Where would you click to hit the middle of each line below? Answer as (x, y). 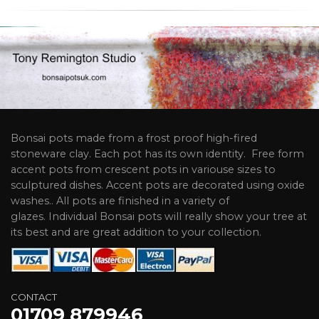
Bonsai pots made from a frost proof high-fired (134, 138)
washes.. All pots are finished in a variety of (120, 201)
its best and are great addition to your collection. (136, 232)
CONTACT (34, 297)
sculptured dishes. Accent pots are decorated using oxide (158, 185)
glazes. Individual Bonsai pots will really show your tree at (159, 217)
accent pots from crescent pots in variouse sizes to (143, 170)
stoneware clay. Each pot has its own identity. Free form (157, 154)
